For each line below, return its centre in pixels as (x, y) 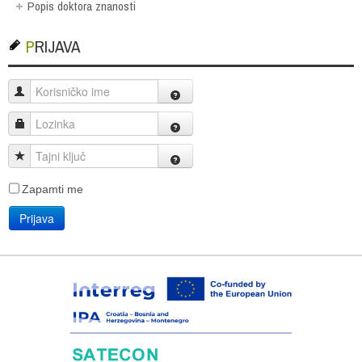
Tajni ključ (50, 156)
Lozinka (45, 123)
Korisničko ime (62, 91)
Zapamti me (53, 189)
